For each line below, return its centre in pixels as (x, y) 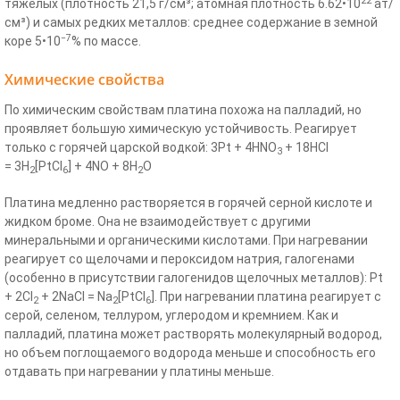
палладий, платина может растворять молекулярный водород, (193, 334)
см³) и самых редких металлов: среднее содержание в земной (191, 23)
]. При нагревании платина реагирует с (266, 297)
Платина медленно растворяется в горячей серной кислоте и (188, 203)
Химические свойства (84, 80)
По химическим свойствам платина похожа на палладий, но (183, 110)
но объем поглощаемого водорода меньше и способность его (190, 353)
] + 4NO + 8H (103, 167)
